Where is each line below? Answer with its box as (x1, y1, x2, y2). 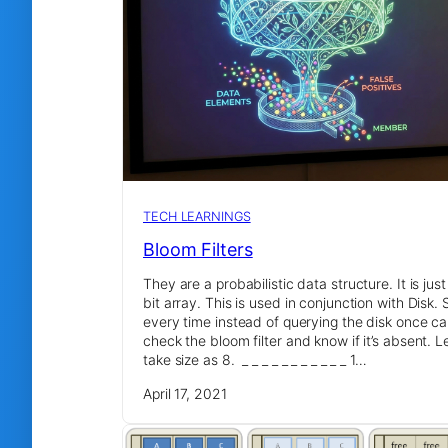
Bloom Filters (143, 238, 253, 260)
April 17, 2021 (143, 385, 227, 403)
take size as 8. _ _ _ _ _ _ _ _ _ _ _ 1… (143, 351, 367, 369)
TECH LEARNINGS (143, 208, 251, 224)
